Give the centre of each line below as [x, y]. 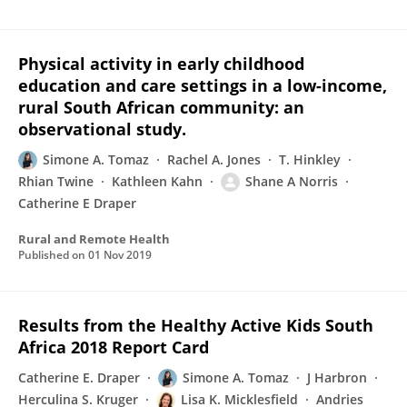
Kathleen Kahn [157, 181]
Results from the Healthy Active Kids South [196, 325]
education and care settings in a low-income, [203, 85]
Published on [53, 255]
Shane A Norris [292, 181]
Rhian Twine [56, 181]
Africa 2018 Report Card [114, 347]
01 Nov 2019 [120, 255]
